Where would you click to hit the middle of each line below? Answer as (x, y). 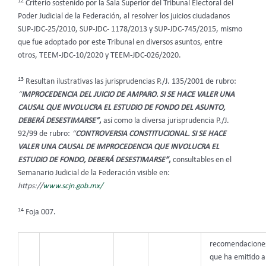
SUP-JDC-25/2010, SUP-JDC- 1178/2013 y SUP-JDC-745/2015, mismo (130, 30)
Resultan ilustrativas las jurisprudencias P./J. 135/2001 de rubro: (130, 81)
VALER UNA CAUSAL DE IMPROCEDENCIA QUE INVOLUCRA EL (118, 147)
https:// (30, 186)
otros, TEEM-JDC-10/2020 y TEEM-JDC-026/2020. (99, 56)
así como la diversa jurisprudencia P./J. (166, 121)
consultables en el (202, 160)
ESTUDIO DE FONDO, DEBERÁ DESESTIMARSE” (93, 160)
